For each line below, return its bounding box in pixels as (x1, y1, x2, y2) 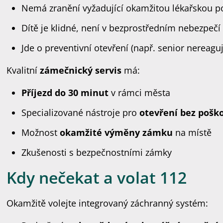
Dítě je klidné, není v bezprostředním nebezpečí (21, 22, 221, 34)
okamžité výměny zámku (60, 126, 173, 138)
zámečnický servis (40, 64, 122, 76)
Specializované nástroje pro (21, 107, 140, 118)
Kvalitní (6, 64, 40, 76)
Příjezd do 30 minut (21, 87, 109, 99)
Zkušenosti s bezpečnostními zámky (21, 146, 172, 158)
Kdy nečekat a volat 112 (6, 167, 187, 188)
